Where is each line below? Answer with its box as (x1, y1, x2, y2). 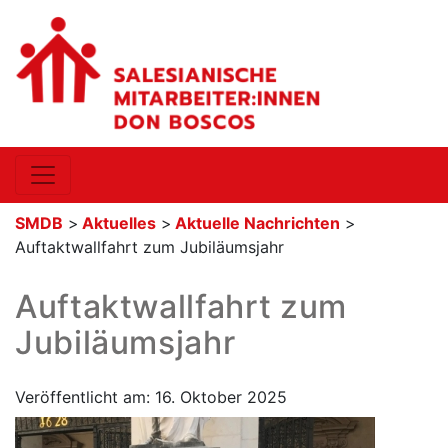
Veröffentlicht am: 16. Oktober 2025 (15, 387, 287, 408)
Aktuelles (82, 212, 156, 233)
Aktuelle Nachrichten (175, 212, 340, 233)
